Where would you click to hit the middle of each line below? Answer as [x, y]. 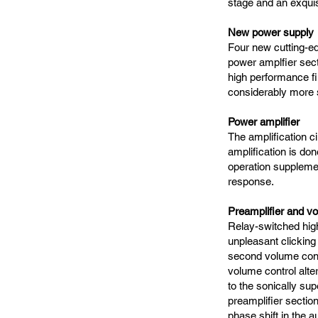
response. [251, 181]
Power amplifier [264, 122]
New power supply [271, 32]
